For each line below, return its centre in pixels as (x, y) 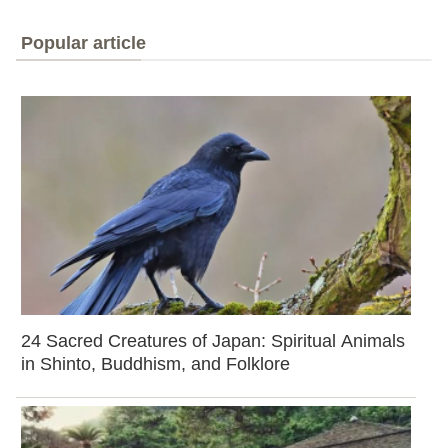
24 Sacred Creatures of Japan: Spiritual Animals (213, 340)
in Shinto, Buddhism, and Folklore (155, 363)
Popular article (83, 43)
